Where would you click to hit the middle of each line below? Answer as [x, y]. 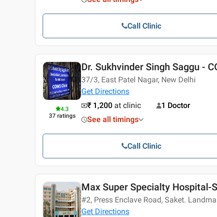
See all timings [113, 120]
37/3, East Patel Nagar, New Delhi [139, 80]
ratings [66, 116]
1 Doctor [176, 106]
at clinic [128, 106]
